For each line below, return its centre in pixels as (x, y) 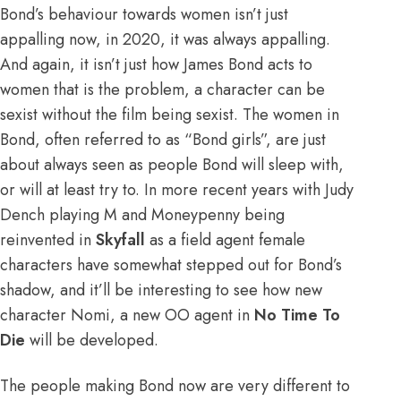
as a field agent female (225, 240)
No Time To (297, 316)
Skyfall (120, 240)
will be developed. (92, 341)
